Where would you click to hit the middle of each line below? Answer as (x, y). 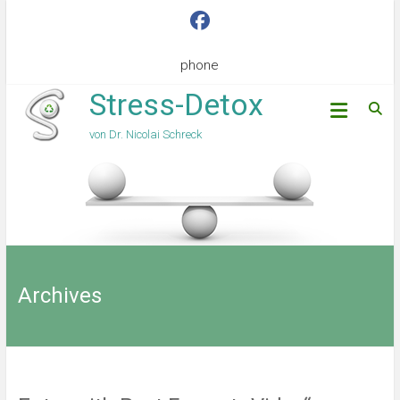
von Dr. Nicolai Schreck (145, 134)
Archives (59, 296)
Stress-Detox (176, 104)
